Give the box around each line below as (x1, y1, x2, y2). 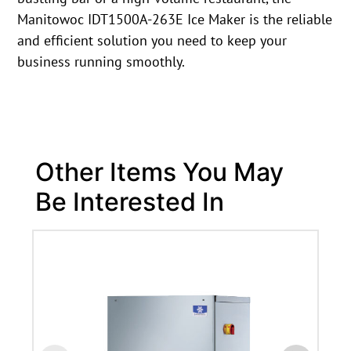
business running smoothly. (17, 52, 186, 71)
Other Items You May (34, 156, 284, 187)
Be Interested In (34, 186, 224, 217)
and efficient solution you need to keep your (17, 31, 288, 50)
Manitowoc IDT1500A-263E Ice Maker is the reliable (17, 10, 333, 29)
